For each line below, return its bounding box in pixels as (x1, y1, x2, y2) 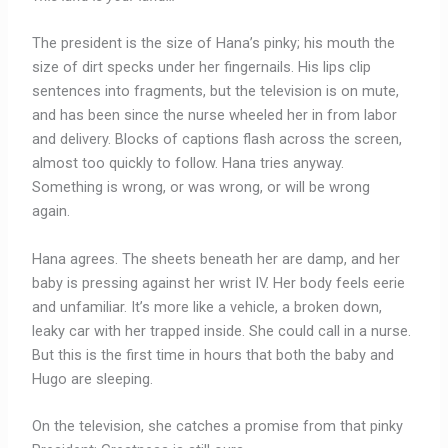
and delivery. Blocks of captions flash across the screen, (32, 130, 403, 149)
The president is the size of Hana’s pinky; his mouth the (32, 34, 396, 53)
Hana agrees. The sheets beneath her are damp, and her (32, 249, 401, 268)
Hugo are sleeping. (32, 369, 158, 388)
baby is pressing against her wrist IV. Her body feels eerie (32, 273, 406, 292)
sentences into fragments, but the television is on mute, (32, 82, 400, 101)
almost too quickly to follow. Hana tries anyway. (32, 154, 345, 173)
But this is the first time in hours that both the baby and (32, 345, 395, 364)
